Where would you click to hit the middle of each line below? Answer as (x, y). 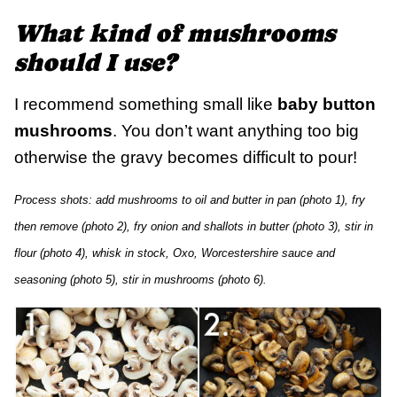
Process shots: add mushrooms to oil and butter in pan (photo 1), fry (190, 200)
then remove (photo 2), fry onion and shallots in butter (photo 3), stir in (194, 227)
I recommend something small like (146, 105)
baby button (327, 105)
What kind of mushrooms (175, 33)
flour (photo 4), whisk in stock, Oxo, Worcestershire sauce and (175, 253)
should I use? (95, 62)
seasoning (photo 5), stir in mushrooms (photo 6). (140, 280)
